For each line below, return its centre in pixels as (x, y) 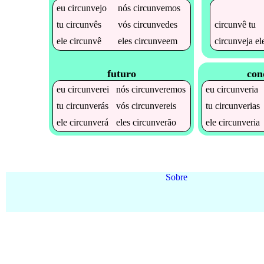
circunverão (155, 123)
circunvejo (88, 8)
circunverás (88, 106)
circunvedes (156, 24)
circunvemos (157, 8)
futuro (121, 74)
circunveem (156, 41)
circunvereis (154, 106)
